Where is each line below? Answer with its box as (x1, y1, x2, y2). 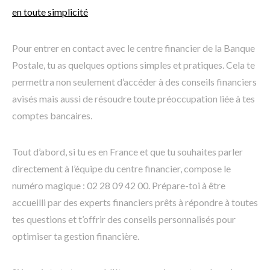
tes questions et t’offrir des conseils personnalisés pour (12, 213, 236, 225)
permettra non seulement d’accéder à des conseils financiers (12, 75, 257, 87)
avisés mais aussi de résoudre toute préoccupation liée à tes (12, 92, 255, 104)
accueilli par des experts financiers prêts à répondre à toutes (12, 196, 258, 208)
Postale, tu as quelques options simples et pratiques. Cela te (12, 58, 255, 71)
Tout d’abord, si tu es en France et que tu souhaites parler (12, 145, 243, 157)
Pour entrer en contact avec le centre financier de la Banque (12, 42, 255, 54)
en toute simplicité (12, 5, 88, 17)
